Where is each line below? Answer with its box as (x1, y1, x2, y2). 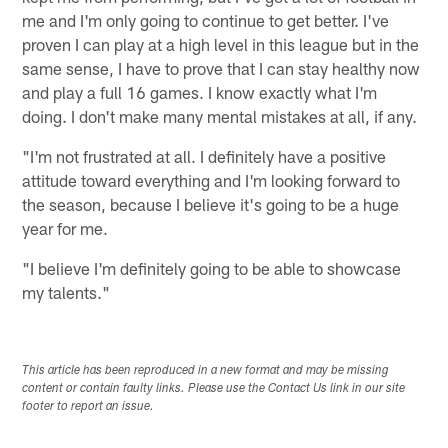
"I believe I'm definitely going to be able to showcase (22, 257, 402, 278)
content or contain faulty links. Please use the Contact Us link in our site (22, 382, 406, 395)
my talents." (22, 281, 111, 302)
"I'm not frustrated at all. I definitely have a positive (22, 145, 387, 166)
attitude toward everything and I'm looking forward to (22, 169, 401, 190)
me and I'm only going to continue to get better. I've (22, 9, 390, 30)
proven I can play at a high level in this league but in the (22, 33, 420, 54)
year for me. (22, 217, 109, 238)
